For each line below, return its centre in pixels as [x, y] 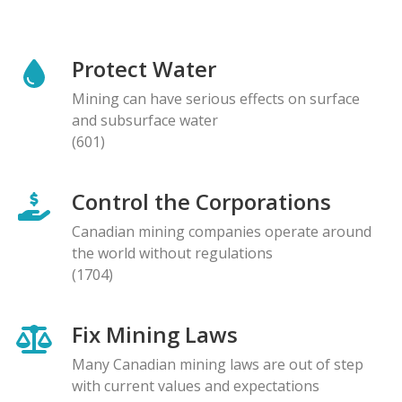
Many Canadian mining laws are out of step [218, 364]
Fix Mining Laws [155, 334]
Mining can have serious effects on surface [216, 98]
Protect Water [144, 68]
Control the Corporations [201, 201]
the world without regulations [172, 253]
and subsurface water [145, 120]
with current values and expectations [196, 385]
